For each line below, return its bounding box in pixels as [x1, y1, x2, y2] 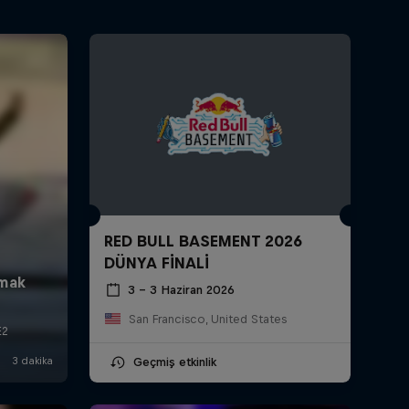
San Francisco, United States [128, 311, 287, 326]
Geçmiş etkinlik [132, 354, 216, 369]
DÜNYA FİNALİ [103, 253, 209, 272]
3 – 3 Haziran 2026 [127, 283, 235, 298]
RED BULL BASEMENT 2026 [103, 231, 302, 250]
